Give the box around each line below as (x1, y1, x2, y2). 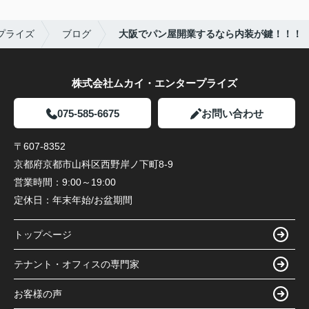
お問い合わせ (201, 108, 263, 120)
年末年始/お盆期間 (52, 195, 132, 206)
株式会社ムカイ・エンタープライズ (72, 77, 237, 90)
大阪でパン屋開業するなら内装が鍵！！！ (119, 28, 302, 40)
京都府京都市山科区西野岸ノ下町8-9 (14, 159, 176, 170)
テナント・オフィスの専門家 (14, 258, 139, 270)
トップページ (14, 228, 72, 240)
